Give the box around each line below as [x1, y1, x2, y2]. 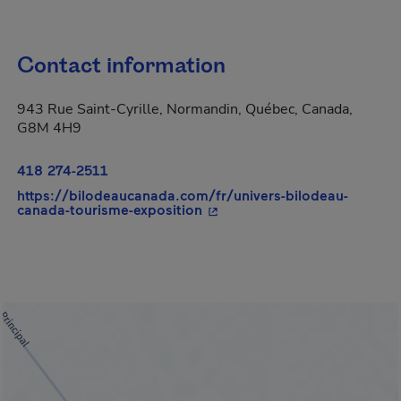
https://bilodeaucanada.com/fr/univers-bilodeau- [17, 186, 348, 203]
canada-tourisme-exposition [17, 200, 202, 218]
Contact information [17, 51, 226, 81]
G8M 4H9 [17, 118, 81, 138]
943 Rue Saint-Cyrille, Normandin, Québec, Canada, [17, 99, 353, 119]
